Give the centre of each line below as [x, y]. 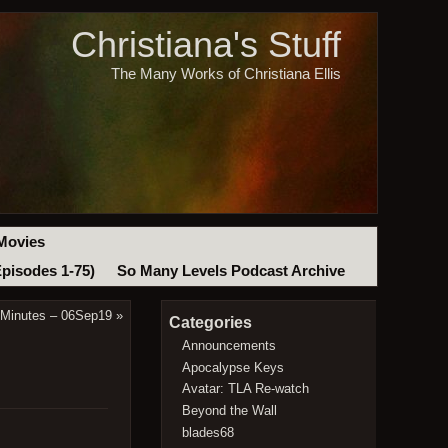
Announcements [229, 345]
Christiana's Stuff [205, 45]
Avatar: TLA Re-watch [246, 389]
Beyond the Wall [230, 410]
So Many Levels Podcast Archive [230, 271]
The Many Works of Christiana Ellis [225, 73]
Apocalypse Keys [233, 367]
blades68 [208, 432]
